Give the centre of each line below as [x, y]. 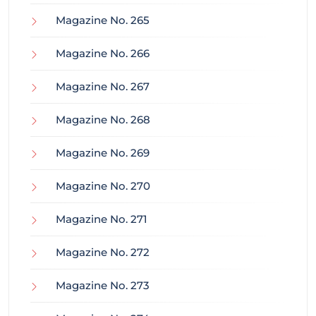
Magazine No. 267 [103, 87]
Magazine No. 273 [103, 286]
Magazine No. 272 [103, 253]
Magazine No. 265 [103, 20]
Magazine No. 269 [103, 153]
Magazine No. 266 [103, 54]
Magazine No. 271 [102, 219]
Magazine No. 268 [103, 120]
